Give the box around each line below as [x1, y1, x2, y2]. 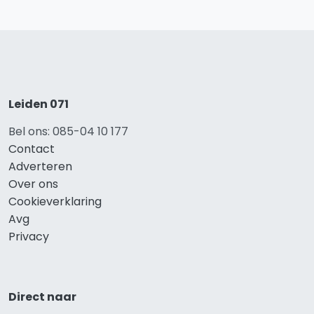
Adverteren [8, 158, 72, 175]
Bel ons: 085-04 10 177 [8, 123, 128, 140]
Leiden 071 [8, 96, 69, 113]
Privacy [8, 228, 49, 245]
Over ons [8, 176, 58, 193]
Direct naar [8, 289, 76, 306]
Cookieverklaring [8, 193, 102, 210]
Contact [8, 141, 55, 158]
